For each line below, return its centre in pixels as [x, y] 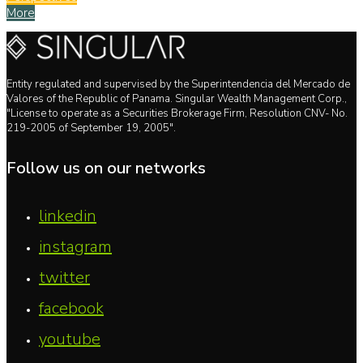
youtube [70, 339]
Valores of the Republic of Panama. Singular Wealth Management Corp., [177, 99]
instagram [75, 246]
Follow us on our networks [106, 168]
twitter [64, 277]
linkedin [68, 216]
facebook [71, 308]
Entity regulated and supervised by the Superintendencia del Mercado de [178, 85]
